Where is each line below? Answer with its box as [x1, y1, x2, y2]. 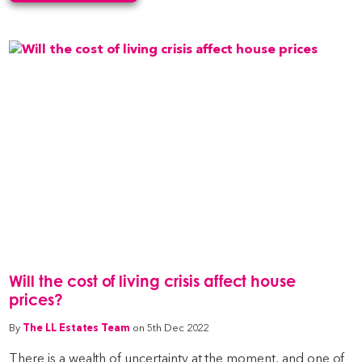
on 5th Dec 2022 [133, 322, 209, 335]
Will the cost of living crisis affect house [9, 271, 297, 291]
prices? [9, 290, 63, 309]
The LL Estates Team [23, 322, 131, 335]
